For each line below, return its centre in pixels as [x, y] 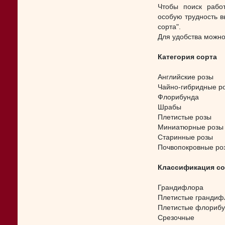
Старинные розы [185, 137]
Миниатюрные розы [191, 127]
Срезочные [176, 218]
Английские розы [186, 77]
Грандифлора [181, 188]
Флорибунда [178, 97]
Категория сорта [187, 57]
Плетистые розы [185, 117]
